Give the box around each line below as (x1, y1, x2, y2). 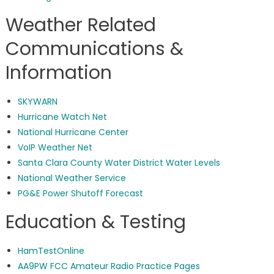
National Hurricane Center (17, 126, 128, 138)
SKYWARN (17, 95, 57, 108)
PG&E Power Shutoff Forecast (17, 187, 143, 199)
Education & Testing (5, 209, 186, 235)
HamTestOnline (17, 245, 84, 257)
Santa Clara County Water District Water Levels (17, 157, 220, 169)
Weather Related (5, 12, 156, 38)
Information (5, 60, 112, 86)
